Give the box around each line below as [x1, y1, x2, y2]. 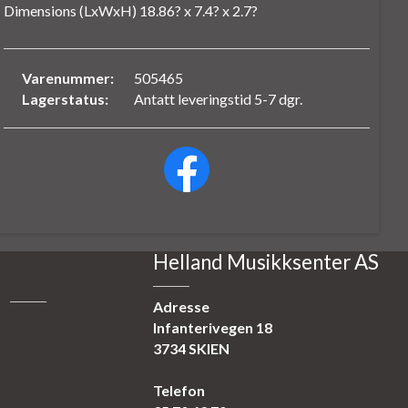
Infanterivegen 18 [153, 319, 272, 337]
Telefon [153, 382, 205, 400]
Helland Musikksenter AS [153, 250, 379, 275]
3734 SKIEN [153, 340, 229, 358]
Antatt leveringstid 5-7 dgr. [134, 90, 303, 108]
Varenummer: [22, 69, 115, 87]
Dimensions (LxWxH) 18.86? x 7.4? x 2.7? [4, 2, 259, 20]
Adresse [153, 298, 209, 316]
